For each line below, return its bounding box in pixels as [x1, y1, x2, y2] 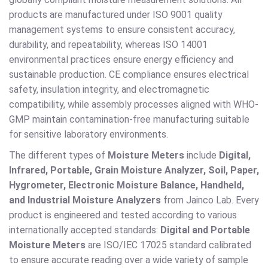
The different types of [9, 150, 108, 162]
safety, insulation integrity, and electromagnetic [9, 84, 209, 96]
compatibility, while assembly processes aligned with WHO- [9, 99, 258, 111]
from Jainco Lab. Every [161, 194, 259, 206]
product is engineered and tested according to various [9, 209, 237, 221]
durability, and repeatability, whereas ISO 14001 [9, 39, 208, 51]
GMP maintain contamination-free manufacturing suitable [9, 114, 249, 126]
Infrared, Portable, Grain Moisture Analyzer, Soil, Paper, [9, 165, 259, 176]
